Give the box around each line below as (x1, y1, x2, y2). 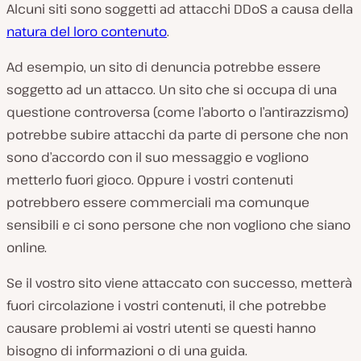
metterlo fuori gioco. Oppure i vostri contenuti (6, 170, 293, 189)
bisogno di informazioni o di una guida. (6, 341, 247, 359)
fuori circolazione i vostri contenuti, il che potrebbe (6, 296, 326, 314)
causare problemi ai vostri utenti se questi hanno (6, 318, 316, 337)
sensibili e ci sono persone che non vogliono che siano (6, 215, 351, 234)
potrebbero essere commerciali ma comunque (6, 193, 309, 211)
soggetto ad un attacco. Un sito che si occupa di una (6, 80, 337, 98)
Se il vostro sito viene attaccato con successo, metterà (6, 273, 352, 292)
